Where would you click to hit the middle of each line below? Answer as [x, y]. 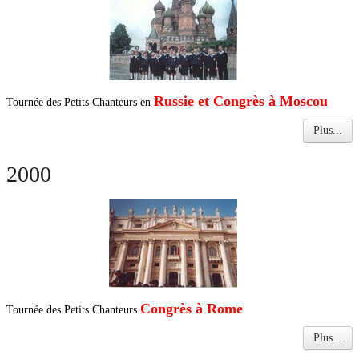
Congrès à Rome [192, 309]
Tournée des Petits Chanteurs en [80, 102]
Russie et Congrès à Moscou [241, 101]
